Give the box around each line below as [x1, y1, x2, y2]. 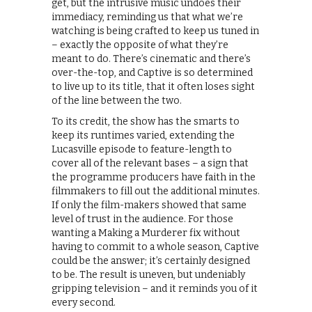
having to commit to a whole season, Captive [52, 241, 259, 253]
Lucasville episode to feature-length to [52, 143, 232, 156]
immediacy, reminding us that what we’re [52, 11, 243, 24]
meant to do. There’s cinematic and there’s [52, 53, 251, 65]
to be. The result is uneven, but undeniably [52, 269, 245, 281]
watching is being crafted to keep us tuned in [52, 25, 259, 38]
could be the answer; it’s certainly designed [52, 255, 250, 267]
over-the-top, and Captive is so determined [52, 67, 253, 79]
